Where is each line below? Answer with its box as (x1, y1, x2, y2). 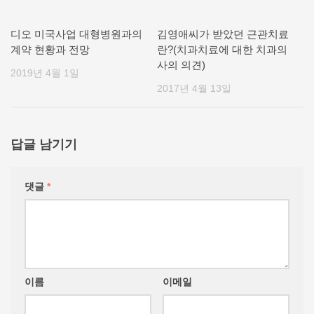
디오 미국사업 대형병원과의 (11, 28, 142, 40)
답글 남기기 (11, 137, 77, 152)
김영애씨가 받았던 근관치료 (157, 28, 289, 40)
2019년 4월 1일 (11, 67, 79, 78)
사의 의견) (157, 59, 205, 71)
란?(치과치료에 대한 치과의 (157, 43, 287, 55)
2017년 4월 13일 (157, 83, 231, 94)
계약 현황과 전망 (11, 43, 90, 55)
